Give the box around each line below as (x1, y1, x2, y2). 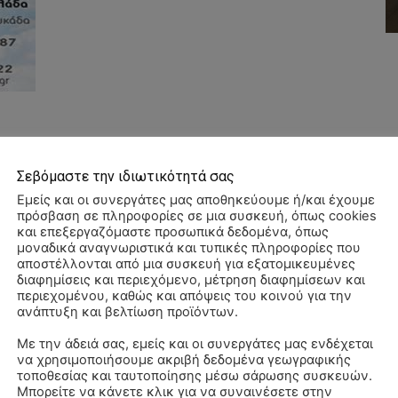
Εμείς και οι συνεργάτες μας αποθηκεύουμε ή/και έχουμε (17, 191, 375, 208)
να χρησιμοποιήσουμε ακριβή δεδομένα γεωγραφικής (17, 351, 351, 368)
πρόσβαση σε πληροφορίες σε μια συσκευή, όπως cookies (17, 207, 377, 224)
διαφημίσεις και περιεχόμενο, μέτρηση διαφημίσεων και (17, 271, 365, 288)
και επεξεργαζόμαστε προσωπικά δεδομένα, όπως (17, 223, 329, 240)
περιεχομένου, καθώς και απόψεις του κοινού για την (17, 287, 352, 304)
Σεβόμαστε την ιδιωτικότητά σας (17, 167, 235, 185)
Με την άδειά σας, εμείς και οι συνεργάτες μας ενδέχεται (17, 335, 373, 352)
